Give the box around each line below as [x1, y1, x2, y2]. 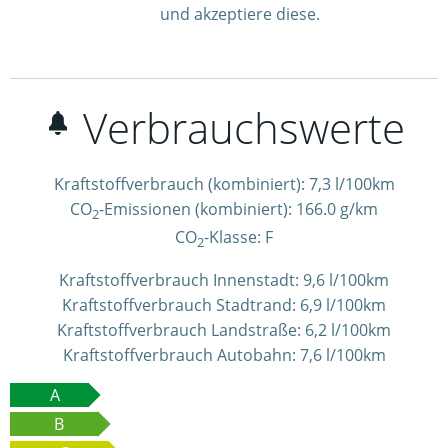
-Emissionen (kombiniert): [99, 198, 296, 220]
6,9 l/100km [300, 294, 386, 317]
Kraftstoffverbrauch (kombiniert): [53, 173, 309, 195]
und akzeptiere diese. [160, 3, 320, 25]
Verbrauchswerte [83, 99, 405, 156]
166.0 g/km [296, 198, 378, 220]
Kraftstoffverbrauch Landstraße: [57, 319, 305, 342]
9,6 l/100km [303, 269, 389, 292]
